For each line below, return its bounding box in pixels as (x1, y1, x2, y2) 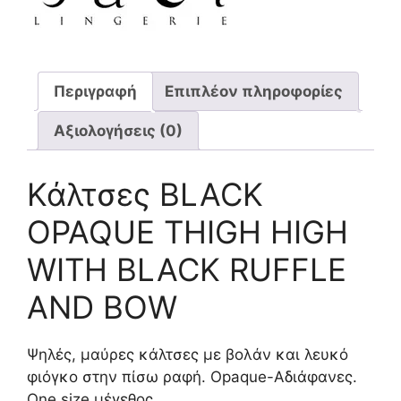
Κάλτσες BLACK (27, 175, 263, 213)
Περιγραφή (54, 81, 137, 100)
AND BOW (27, 287, 177, 326)
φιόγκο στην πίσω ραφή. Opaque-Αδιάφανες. (27, 367, 357, 386)
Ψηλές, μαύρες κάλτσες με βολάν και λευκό (27, 345, 348, 363)
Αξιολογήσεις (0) (54, 121, 183, 140)
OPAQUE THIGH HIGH (27, 212, 348, 251)
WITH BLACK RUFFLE (27, 250, 346, 288)
